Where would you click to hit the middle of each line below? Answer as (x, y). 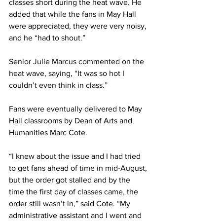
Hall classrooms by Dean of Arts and (72, 121)
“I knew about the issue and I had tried (76, 156)
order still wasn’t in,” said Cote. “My (71, 203)
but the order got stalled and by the (71, 180)
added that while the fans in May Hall (74, 14)
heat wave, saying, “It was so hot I (68, 73)
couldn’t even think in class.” (58, 85)
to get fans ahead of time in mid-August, (79, 168)
